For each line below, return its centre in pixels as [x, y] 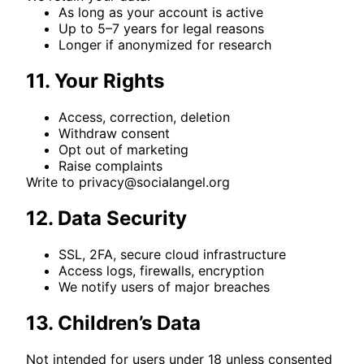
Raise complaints [110, 165]
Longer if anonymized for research [165, 44]
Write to [52, 182]
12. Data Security [106, 218]
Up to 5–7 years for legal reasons [161, 28]
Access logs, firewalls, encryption [161, 270]
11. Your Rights [95, 80]
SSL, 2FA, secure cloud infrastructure [172, 254]
